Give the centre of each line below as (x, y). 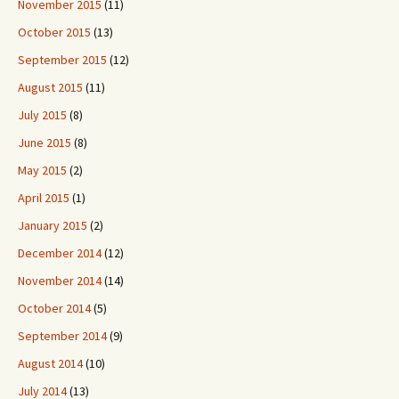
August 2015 (50, 88)
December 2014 (60, 253)
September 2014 (62, 336)
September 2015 (62, 60)
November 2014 (60, 281)
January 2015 (53, 226)
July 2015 (42, 115)
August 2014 (50, 364)
